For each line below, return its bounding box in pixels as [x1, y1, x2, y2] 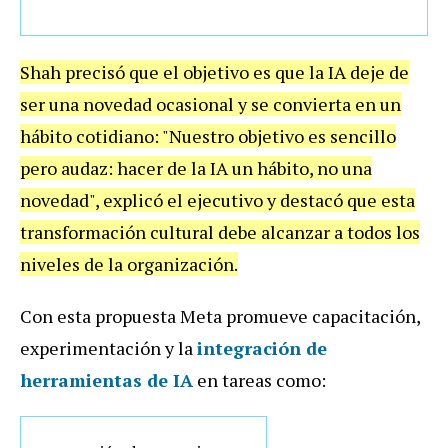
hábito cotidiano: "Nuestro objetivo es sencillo [20, 123, 396, 148]
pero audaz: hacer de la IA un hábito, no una [20, 155, 372, 180]
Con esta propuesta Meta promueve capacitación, [20, 303, 420, 328]
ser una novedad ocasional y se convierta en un [20, 91, 401, 116]
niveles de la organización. [20, 251, 238, 276]
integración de [197, 335, 327, 360]
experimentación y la [20, 335, 197, 360]
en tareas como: [193, 367, 326, 392]
